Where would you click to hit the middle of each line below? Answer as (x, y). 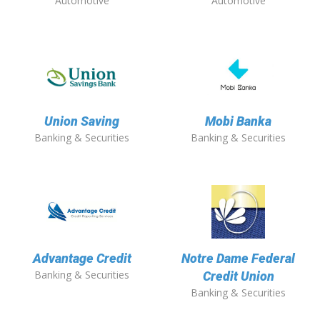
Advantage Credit (82, 259)
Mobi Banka (238, 121)
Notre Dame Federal (238, 259)
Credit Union (238, 276)
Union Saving (82, 121)
